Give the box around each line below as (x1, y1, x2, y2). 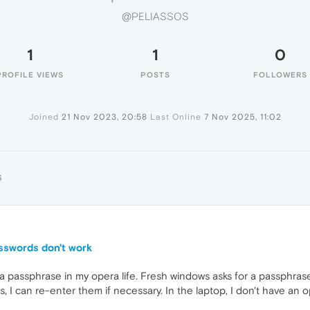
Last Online (149, 112, 201, 122)
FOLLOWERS (253, 71, 307, 79)
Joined (28, 112, 59, 122)
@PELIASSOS (121, 10, 189, 23)
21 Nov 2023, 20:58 (61, 112, 147, 122)
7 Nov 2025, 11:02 (203, 112, 282, 122)
